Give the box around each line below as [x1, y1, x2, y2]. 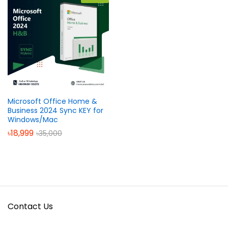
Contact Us [8, 200, 53, 212]
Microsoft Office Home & [8, 96, 97, 106]
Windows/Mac [8, 114, 58, 125]
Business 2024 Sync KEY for [8, 105, 103, 116]
